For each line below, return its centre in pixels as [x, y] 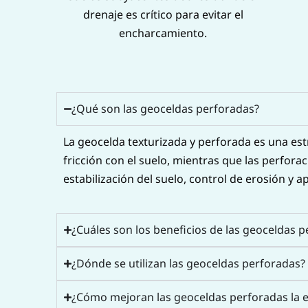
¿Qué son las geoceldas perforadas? [166, 109]
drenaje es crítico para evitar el [163, 15]
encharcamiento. [163, 33]
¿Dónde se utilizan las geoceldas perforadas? [189, 263]
